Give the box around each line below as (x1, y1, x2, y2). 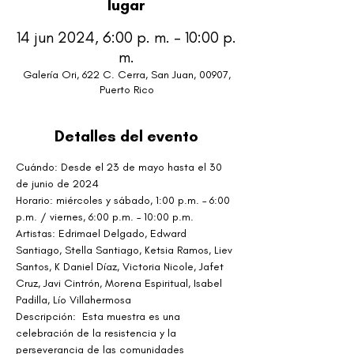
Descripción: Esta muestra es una (16, 310, 183, 323)
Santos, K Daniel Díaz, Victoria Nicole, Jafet (16, 260, 227, 273)
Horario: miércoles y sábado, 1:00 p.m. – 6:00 (16, 194, 233, 207)
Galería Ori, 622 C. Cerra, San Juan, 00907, (22, 68, 231, 81)
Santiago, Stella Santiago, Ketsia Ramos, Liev (16, 243, 235, 257)
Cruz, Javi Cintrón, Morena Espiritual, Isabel (16, 277, 225, 290)
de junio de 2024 (16, 177, 99, 190)
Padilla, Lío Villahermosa (16, 293, 131, 307)
